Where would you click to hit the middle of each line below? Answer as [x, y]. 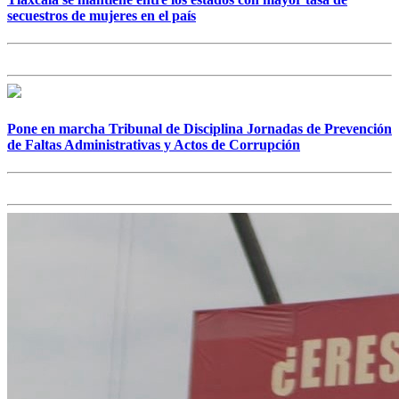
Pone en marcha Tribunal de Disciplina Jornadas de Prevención [199, 128]
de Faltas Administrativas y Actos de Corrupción [154, 144]
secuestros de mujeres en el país [102, 16]
